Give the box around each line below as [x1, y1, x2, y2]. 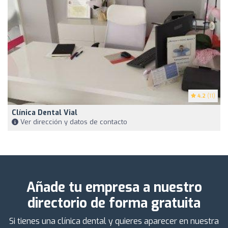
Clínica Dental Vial [12, 107, 77, 118]
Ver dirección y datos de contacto [18, 117, 127, 126]
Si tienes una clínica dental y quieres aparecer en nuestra [9, 215, 219, 226]
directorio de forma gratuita [27, 194, 201, 212]
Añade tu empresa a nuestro [26, 178, 202, 196]
